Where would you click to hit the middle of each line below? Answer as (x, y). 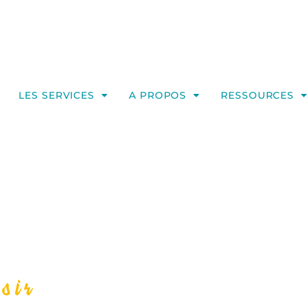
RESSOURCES (258, 96)
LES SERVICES (57, 96)
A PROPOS (158, 96)
